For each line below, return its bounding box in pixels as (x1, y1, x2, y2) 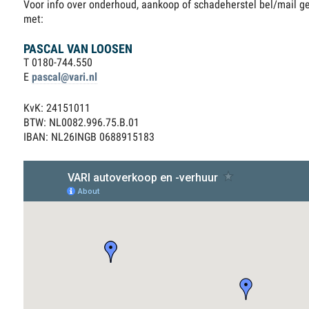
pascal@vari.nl (32, 70, 98, 84)
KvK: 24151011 (23, 101, 91, 115)
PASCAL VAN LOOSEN (23, 41, 133, 57)
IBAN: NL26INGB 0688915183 (23, 130, 155, 144)
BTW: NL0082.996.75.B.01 (23, 116, 140, 130)
